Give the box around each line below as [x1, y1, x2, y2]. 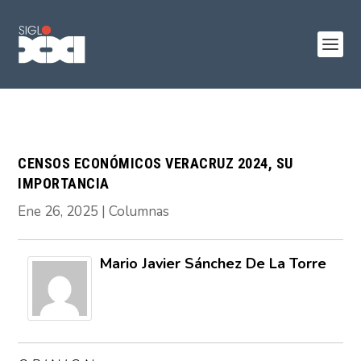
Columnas [109, 202, 170, 221]
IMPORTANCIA [18, 175, 110, 192]
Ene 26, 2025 [18, 202, 99, 221]
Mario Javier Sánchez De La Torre [100, 254, 327, 273]
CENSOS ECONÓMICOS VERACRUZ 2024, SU [18, 155, 293, 172]
